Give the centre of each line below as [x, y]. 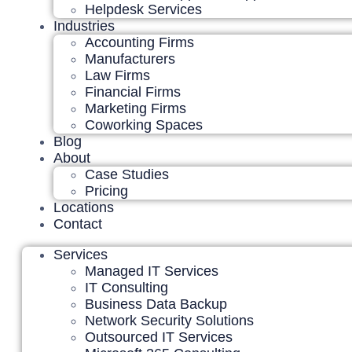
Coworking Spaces [144, 125]
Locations [84, 207]
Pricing [106, 191]
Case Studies [127, 174]
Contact [78, 224]
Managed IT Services [152, 271]
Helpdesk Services [143, 9]
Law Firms [117, 75]
